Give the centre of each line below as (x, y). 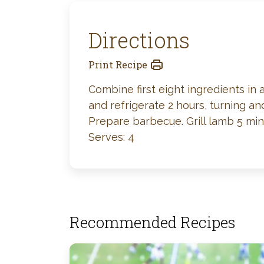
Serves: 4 (111, 137)
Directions (139, 40)
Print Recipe (118, 65)
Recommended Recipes (153, 222)
